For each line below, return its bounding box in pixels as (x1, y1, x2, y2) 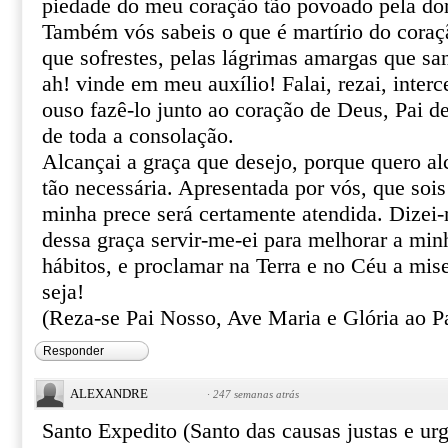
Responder (43, 344, 104, 358)
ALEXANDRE (70, 386, 148, 401)
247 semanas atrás (213, 388, 299, 400)
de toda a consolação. (42, 124, 234, 148)
